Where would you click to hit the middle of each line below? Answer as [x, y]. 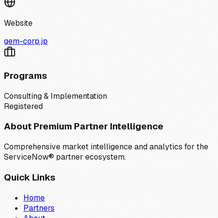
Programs [26, 75]
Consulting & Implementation [55, 96]
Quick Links [30, 177]
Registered [23, 106]
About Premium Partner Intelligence [84, 127]
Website [18, 23]
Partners [39, 208]
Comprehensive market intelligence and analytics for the [106, 147]
